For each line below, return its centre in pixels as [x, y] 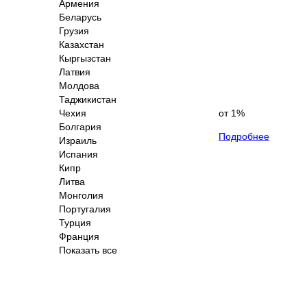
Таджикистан [88, 99]
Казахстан [82, 44]
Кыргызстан [85, 58]
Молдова [79, 85]
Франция [79, 236]
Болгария [80, 126]
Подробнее [244, 136]
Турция [75, 222]
